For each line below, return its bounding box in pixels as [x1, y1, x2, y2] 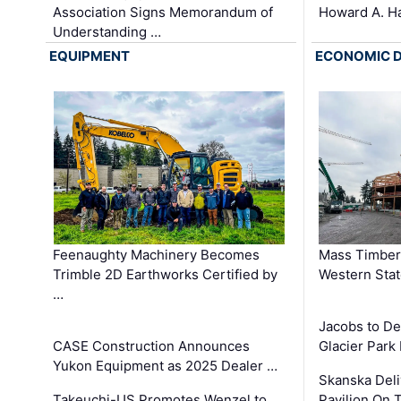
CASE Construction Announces [53, 337, 251, 355]
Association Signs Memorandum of [53, 4, 274, 21]
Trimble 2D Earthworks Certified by [53, 266, 278, 284]
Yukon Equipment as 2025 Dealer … [53, 357, 278, 375]
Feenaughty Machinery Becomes [53, 246, 260, 264]
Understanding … [53, 23, 162, 41]
